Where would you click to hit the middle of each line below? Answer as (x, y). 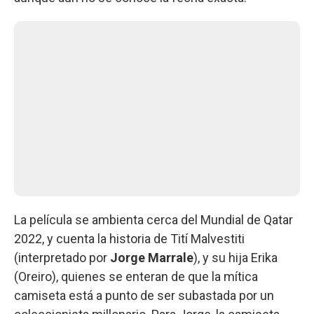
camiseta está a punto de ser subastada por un (144, 295)
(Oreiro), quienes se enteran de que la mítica (136, 276)
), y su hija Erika (235, 257)
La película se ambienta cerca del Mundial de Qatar (153, 219)
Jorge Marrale (152, 257)
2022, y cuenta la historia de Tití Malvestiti (129, 238)
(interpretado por (62, 257)
